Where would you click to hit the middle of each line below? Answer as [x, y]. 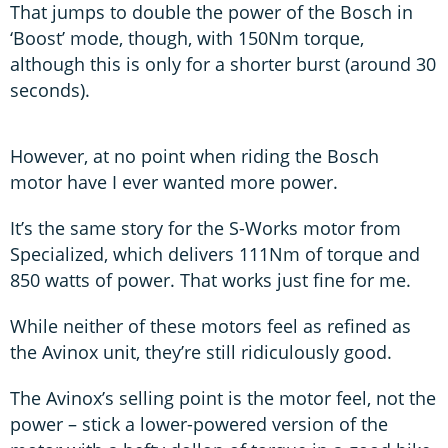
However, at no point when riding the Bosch [194, 156]
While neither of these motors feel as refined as [210, 326]
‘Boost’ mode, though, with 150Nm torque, [187, 38]
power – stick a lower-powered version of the [199, 424]
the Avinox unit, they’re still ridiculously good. [201, 352]
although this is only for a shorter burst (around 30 [223, 64]
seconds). [55, 90]
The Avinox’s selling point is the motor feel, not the [223, 398]
